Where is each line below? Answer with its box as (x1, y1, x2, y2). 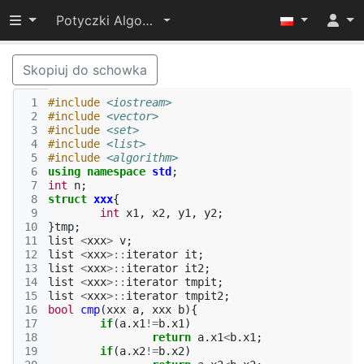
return (152, 331, 191, 344)
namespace (87, 165, 145, 178)
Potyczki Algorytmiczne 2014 (141, 12, 153, 28)
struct (48, 193, 87, 206)
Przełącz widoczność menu (9, 11, 177, 28)
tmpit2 (184, 289, 223, 302)
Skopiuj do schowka (23, 62, 147, 78)
